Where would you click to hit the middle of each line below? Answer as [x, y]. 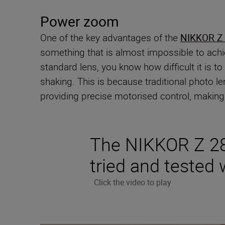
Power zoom [80, 21]
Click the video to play [132, 182]
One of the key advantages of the [110, 37]
